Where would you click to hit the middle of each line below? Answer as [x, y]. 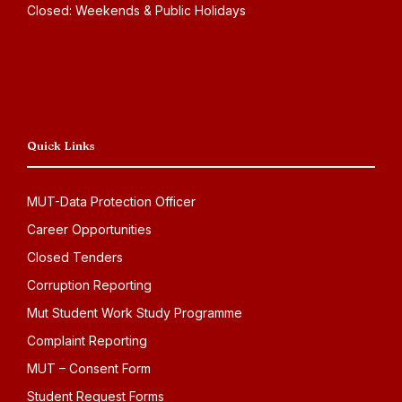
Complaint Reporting [87, 341]
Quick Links [61, 145]
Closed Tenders [75, 257]
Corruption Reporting [89, 285]
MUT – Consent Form [89, 368]
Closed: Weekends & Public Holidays [136, 10]
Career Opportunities [89, 229]
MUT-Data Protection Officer [111, 201]
